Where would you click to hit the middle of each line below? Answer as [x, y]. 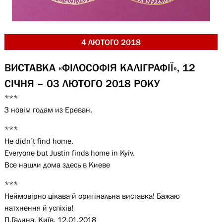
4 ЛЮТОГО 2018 [111, 42]
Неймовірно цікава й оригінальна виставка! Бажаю [92, 196]
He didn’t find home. [39, 141]
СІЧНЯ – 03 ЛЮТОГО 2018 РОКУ [82, 83]
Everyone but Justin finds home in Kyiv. [69, 153]
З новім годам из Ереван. [48, 110]
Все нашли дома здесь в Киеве [57, 165]
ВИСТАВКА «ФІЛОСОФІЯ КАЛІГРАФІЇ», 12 [100, 68]
